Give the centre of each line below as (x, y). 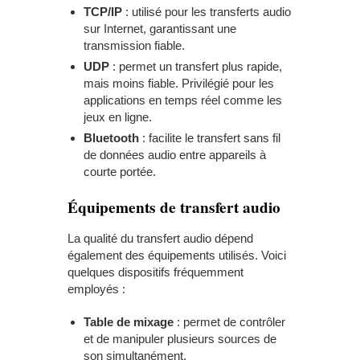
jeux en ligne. (118, 117)
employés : (96, 289)
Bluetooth (111, 138)
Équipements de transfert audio (174, 207)
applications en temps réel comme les (183, 100)
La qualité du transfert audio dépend (160, 239)
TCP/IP (103, 12)
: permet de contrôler (229, 322)
